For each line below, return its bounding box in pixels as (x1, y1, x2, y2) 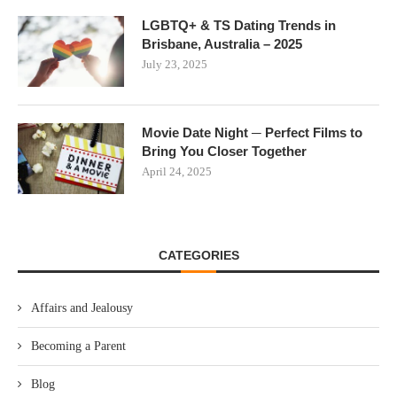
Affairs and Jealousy (31, 300, 133, 315)
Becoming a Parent (31, 339, 126, 353)
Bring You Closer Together (142, 143, 307, 159)
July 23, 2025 (142, 57, 207, 71)
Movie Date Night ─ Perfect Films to (142, 124, 362, 140)
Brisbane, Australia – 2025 (142, 35, 302, 51)
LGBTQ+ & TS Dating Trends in (142, 17, 336, 33)
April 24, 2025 (142, 164, 212, 178)
